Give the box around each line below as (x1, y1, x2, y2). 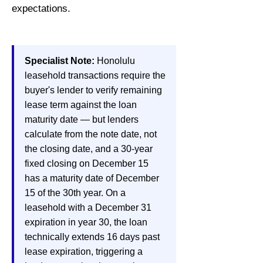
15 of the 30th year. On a (25, 188, 126, 198)
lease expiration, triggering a (25, 247, 143, 257)
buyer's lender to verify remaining (25, 85, 162, 95)
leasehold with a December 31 (25, 203, 151, 213)
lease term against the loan (25, 100, 137, 110)
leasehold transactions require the (25, 70, 166, 80)
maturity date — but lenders (25, 114, 139, 124)
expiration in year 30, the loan (25, 217, 147, 227)
